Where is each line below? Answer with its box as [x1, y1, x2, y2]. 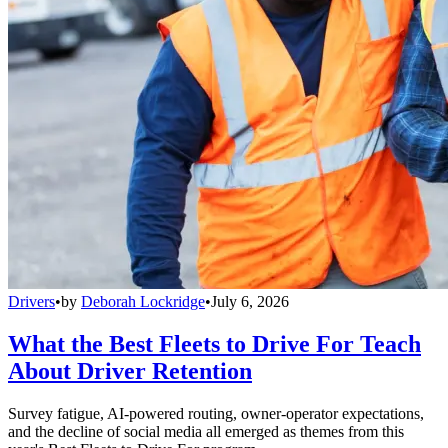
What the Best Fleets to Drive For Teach [8, 331, 421, 358]
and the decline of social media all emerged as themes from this [8, 422, 404, 440]
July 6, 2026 [211, 293, 289, 311]
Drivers [8, 293, 55, 311]
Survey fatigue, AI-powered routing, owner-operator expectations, [8, 404, 424, 422]
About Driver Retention [8, 358, 252, 385]
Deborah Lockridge [81, 293, 205, 311]
